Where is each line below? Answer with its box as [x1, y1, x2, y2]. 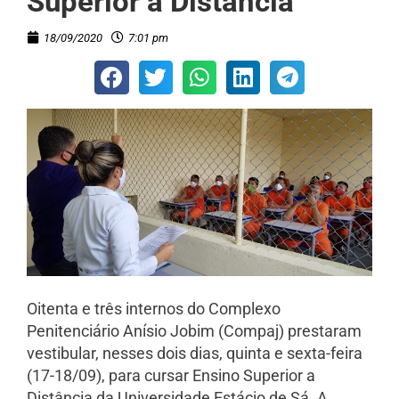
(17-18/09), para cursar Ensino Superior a [27, 366, 315, 386]
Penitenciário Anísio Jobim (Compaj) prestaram [27, 322, 362, 341]
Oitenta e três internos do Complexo [27, 299, 281, 319]
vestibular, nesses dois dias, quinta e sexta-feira [27, 344, 362, 363]
